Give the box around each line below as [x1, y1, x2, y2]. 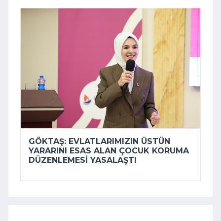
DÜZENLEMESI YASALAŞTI [29, 155, 137, 165]
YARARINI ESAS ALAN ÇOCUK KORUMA [29, 146, 189, 156]
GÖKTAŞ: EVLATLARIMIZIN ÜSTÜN [29, 137, 170, 147]
